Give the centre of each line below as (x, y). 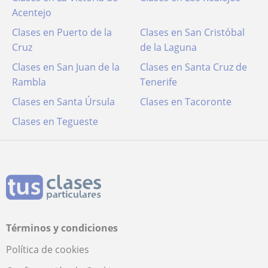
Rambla (29, 82)
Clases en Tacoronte (186, 102)
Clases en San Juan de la (66, 67)
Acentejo (32, 13)
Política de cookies (48, 249)
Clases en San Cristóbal (192, 32)
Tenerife (159, 82)
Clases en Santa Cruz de (194, 67)
